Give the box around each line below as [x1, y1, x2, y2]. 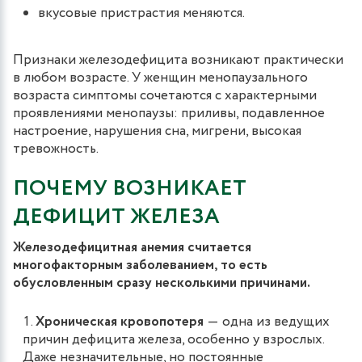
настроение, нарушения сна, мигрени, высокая [13, 120, 301, 141]
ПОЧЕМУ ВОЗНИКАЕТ [13, 172, 246, 204]
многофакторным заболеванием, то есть [13, 255, 267, 276]
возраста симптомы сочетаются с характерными [13, 85, 317, 106]
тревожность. [13, 138, 99, 159]
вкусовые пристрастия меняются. [38, 2, 245, 23]
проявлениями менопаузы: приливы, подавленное [13, 103, 325, 124]
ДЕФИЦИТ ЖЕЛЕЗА [13, 200, 220, 233]
